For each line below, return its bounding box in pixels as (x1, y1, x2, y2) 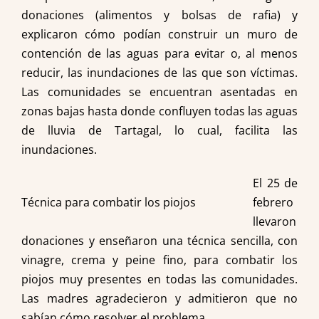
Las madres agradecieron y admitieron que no (21, 291, 298, 306)
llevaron (253, 214, 296, 229)
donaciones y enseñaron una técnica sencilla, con (21, 233, 298, 249)
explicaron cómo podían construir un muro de (21, 26, 298, 42)
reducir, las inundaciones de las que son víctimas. (21, 65, 298, 80)
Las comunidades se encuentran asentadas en (21, 84, 298, 100)
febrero (253, 194, 293, 210)
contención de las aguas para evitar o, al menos (21, 46, 298, 61)
